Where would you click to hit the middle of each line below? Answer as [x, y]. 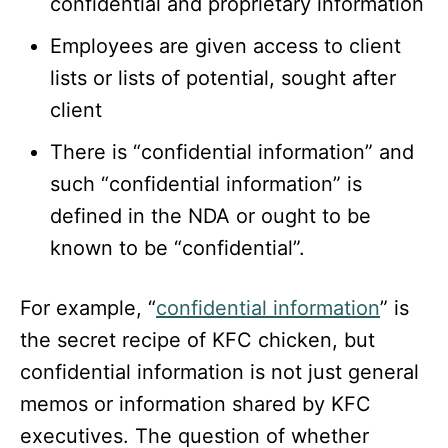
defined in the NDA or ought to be [210, 216]
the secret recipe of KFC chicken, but [197, 340]
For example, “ [88, 308]
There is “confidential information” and [232, 152]
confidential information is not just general [219, 372]
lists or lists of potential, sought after [223, 78]
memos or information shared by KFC [195, 404]
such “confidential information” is [206, 184]
